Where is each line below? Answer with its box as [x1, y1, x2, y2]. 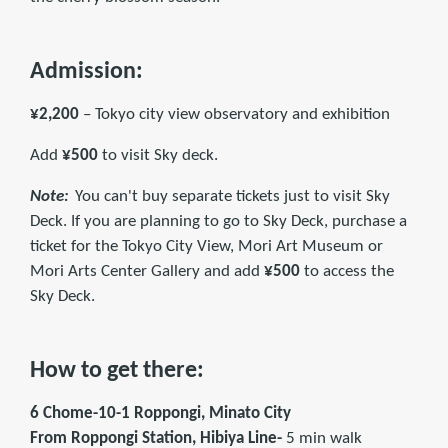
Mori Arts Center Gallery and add [30, 262, 264, 280]
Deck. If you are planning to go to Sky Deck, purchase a [30, 212, 407, 230]
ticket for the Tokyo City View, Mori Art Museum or [30, 237, 383, 255]
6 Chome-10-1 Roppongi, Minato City [30, 404, 291, 422]
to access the [300, 262, 394, 280]
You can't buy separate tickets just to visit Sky [70, 187, 390, 205]
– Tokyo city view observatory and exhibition [79, 105, 390, 123]
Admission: [30, 59, 143, 84]
